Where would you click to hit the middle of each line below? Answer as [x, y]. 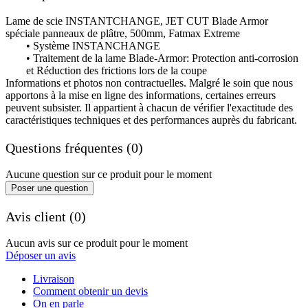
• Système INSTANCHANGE [93, 46]
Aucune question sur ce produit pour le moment [109, 175]
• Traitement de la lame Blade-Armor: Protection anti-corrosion [162, 58]
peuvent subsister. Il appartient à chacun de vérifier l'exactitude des [149, 108]
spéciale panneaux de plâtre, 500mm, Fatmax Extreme [123, 34]
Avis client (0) [46, 216]
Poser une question [49, 188]
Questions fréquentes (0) [74, 147]
